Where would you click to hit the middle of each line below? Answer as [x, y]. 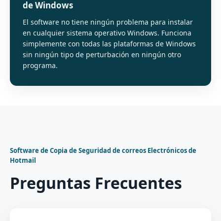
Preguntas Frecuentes [96, 183]
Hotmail [23, 160]
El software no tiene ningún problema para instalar [108, 22]
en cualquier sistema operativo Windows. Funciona [107, 33]
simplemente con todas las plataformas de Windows [109, 44]
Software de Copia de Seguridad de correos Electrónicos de [103, 150]
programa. [40, 65]
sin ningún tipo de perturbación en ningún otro [102, 55]
